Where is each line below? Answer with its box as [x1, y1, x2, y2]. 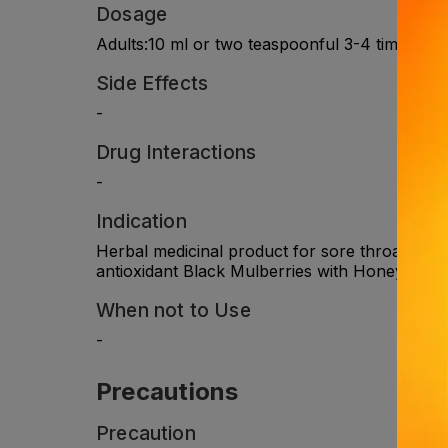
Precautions [96, 376, 239, 406]
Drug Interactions [96, 139, 257, 164]
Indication [96, 208, 187, 233]
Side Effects [96, 70, 209, 95]
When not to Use [96, 297, 251, 322]
